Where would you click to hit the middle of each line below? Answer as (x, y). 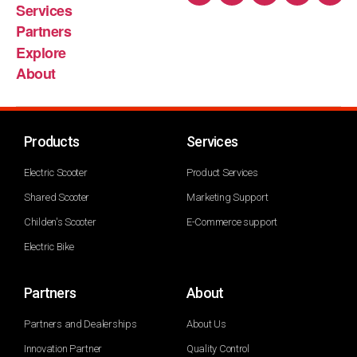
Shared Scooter (57, 197)
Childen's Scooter (60, 222)
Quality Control (218, 349)
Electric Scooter (56, 173)
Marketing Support (228, 197)
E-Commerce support (232, 222)
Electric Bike (49, 247)
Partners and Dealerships (80, 324)
